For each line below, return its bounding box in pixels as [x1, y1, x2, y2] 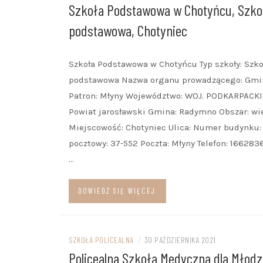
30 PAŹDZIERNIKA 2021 [144, 235, 216, 245]
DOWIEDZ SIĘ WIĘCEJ [78, 186, 156, 195]
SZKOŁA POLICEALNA [69, 235, 134, 245]
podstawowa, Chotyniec [69, 21, 187, 39]
